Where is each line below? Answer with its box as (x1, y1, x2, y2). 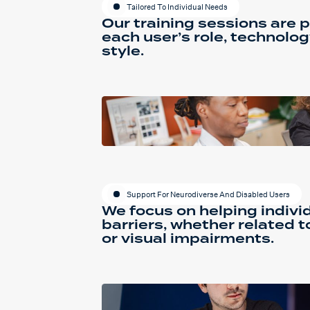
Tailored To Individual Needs (127, 1, 228, 12)
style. (102, 42, 144, 62)
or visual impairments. (102, 229, 274, 250)
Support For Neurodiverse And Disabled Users (127, 189, 290, 199)
